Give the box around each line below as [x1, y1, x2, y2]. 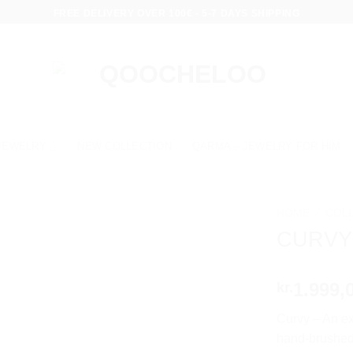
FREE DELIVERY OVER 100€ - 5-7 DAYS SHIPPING [53, 7, 300, 19]
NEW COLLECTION [77, 139, 172, 152]
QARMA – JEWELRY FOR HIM [191, 139, 341, 152]
